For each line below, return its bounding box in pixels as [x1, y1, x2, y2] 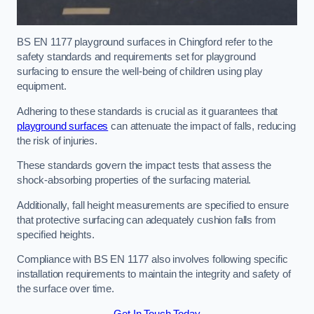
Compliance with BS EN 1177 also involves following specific [17, 254, 288, 266]
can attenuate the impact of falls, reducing [108, 120, 296, 132]
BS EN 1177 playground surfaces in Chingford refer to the [17, 36, 273, 48]
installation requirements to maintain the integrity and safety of [17, 268, 291, 280]
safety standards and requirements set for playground [17, 51, 256, 63]
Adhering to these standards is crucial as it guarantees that [17, 105, 278, 117]
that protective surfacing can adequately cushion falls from [17, 214, 276, 226]
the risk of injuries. [17, 135, 100, 146]
